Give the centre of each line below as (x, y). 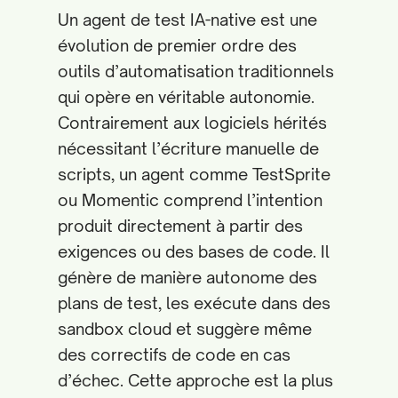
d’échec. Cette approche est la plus (195, 380)
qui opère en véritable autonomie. (186, 97)
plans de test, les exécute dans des (194, 303)
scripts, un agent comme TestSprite (194, 174)
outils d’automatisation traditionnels (196, 71)
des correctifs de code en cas (174, 354)
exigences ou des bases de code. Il (194, 251)
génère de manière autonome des (187, 277)
